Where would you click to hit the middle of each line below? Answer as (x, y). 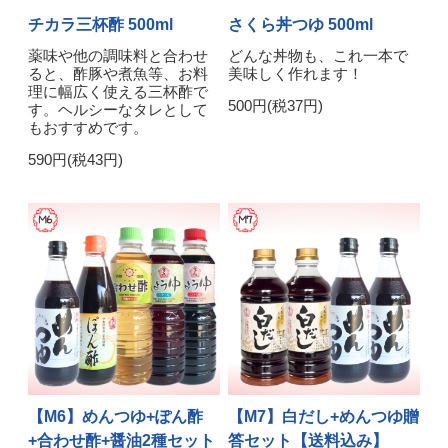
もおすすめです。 (88, 128)
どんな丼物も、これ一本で (317, 56)
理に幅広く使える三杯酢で (118, 92)
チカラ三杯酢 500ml (101, 25)
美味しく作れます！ (295, 74)
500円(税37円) (275, 106)
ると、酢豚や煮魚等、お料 (118, 74)
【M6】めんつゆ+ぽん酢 (116, 417)
